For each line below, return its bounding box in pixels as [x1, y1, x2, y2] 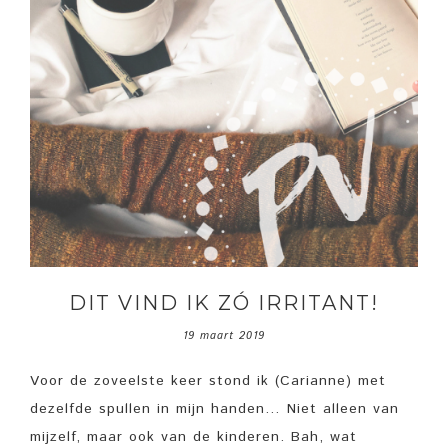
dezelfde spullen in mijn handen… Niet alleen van [30, 399, 399, 419]
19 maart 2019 [183, 328, 265, 344]
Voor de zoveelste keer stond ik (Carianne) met [30, 371, 386, 391]
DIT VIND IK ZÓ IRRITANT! [69, 291, 379, 315]
